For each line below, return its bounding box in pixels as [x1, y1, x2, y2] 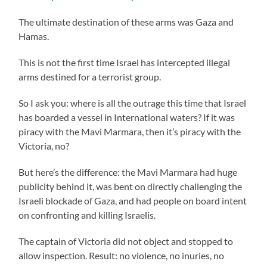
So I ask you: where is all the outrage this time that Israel [18, 97, 247, 108]
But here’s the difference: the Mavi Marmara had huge [18, 166, 238, 178]
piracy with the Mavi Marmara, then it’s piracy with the [18, 125, 241, 137]
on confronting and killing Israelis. [18, 209, 156, 221]
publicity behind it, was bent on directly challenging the [18, 180, 243, 192]
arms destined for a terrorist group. [18, 70, 162, 82]
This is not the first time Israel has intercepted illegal [18, 56, 231, 68]
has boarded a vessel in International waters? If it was [18, 111, 235, 123]
